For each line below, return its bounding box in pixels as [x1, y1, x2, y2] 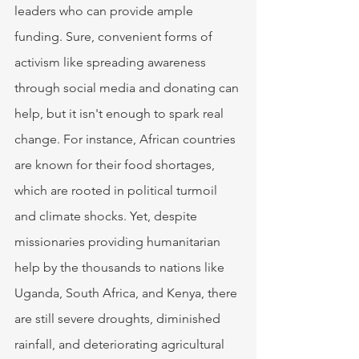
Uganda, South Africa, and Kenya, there [14, 285, 240, 301]
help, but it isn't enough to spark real [14, 106, 227, 122]
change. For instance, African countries [14, 131, 239, 147]
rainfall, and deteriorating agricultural [14, 337, 228, 353]
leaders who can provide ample [14, 3, 196, 19]
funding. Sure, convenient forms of [14, 29, 216, 45]
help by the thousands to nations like [14, 260, 228, 276]
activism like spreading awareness [14, 54, 209, 71]
